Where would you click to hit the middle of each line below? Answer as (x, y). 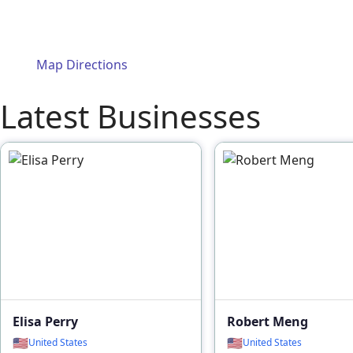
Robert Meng (268, 321)
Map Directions (82, 64)
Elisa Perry (45, 321)
